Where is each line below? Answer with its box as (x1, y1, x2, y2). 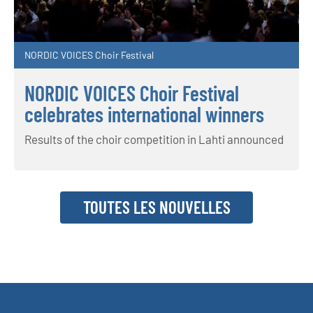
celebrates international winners (24, 101, 264, 127)
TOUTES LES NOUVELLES (82, 196, 231, 218)
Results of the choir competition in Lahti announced (24, 132, 284, 147)
